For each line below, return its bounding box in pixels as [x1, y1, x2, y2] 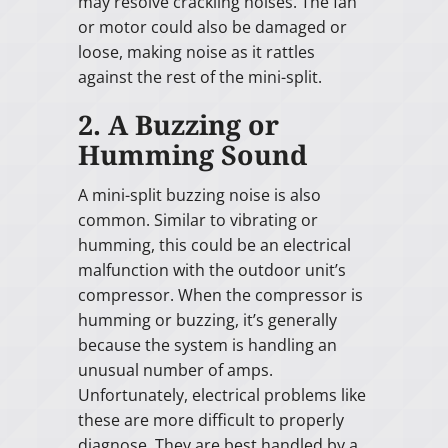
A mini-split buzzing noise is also [77, 184, 321, 207]
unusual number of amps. [77, 359, 273, 382]
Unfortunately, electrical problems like [77, 384, 366, 407]
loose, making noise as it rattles [77, 41, 315, 63]
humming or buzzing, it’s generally [77, 309, 337, 332]
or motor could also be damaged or [77, 16, 347, 38]
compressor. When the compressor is [77, 284, 363, 307]
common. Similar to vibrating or [77, 209, 318, 232]
